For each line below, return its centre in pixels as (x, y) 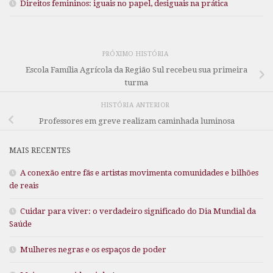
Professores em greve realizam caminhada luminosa (136, 121)
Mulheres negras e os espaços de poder (93, 249)
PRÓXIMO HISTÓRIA (136, 54)
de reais (24, 185)
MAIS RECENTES (40, 150)
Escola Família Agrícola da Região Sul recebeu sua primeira (136, 70)
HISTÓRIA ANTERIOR (136, 105)
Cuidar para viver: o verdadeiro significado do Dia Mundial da (138, 211)
